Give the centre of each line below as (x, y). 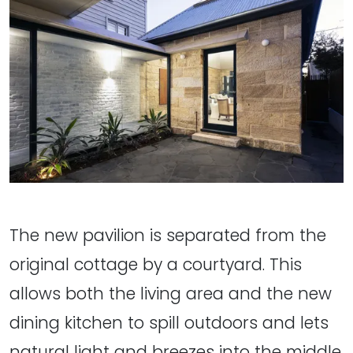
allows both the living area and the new (171, 293)
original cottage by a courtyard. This (156, 264)
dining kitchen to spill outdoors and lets (169, 322)
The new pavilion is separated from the (168, 235)
